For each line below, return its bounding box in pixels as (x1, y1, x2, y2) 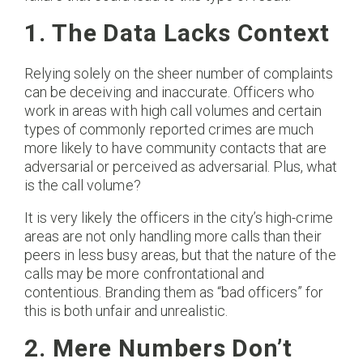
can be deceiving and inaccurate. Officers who (24, 83, 315, 100)
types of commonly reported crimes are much (24, 120, 314, 138)
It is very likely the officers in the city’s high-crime (24, 209, 333, 227)
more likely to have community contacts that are (24, 139, 327, 156)
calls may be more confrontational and (24, 265, 265, 283)
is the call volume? (24, 176, 141, 194)
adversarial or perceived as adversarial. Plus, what (24, 157, 338, 175)
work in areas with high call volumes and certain (24, 101, 322, 119)
